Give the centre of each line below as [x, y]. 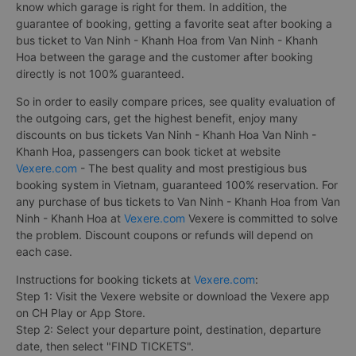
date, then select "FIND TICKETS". [105, 346]
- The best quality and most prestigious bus [192, 168]
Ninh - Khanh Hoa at [70, 218]
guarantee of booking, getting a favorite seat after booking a [174, 23]
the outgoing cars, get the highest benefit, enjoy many [157, 118]
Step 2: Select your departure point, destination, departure [168, 329]
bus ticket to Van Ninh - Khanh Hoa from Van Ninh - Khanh [167, 40]
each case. [44, 251]
